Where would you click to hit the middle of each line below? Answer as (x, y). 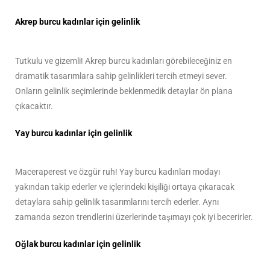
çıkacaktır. (34, 106)
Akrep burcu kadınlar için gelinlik (77, 22)
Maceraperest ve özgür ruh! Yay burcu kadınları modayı (118, 172)
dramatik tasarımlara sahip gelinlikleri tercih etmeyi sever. (121, 76)
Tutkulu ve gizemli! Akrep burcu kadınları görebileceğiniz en (124, 61)
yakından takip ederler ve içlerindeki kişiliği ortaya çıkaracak (125, 187)
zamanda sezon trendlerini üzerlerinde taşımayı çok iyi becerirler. (134, 217)
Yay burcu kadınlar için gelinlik (74, 133)
